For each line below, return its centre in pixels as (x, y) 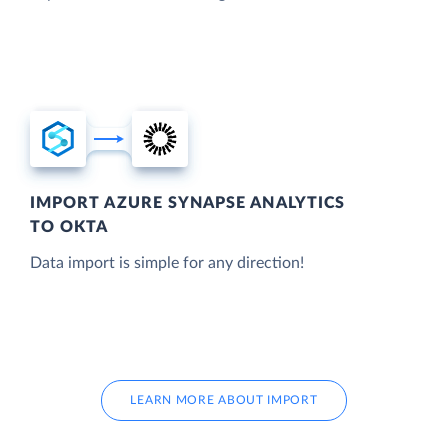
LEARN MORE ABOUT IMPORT (224, 400)
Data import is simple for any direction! (167, 262)
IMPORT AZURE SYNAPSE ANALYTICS (188, 202)
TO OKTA (69, 226)
